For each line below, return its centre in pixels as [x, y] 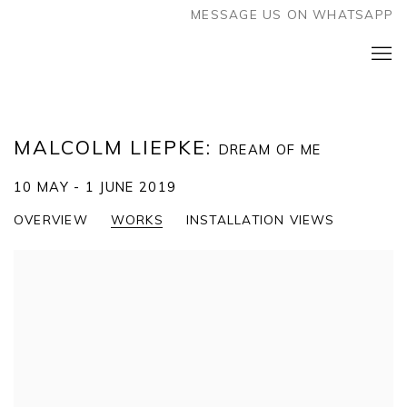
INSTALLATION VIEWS [260, 219]
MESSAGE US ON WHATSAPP [292, 14]
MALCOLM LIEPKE [110, 147]
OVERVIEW [51, 219]
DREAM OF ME [270, 149]
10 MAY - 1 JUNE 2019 [95, 187]
